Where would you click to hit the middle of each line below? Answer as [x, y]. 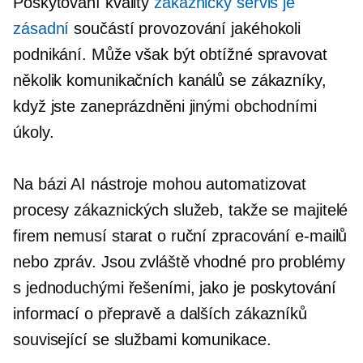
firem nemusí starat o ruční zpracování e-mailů [180, 235]
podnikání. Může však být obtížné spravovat [170, 54]
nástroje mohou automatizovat [196, 184]
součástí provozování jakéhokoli [185, 28]
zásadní [41, 28]
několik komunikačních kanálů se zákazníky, [170, 80]
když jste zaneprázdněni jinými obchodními [165, 106]
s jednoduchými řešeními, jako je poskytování [175, 287]
